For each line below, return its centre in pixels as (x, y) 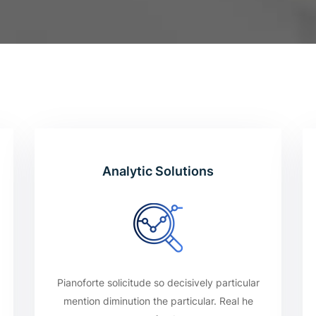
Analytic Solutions (158, 171)
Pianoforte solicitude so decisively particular (158, 282)
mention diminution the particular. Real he (158, 301)
